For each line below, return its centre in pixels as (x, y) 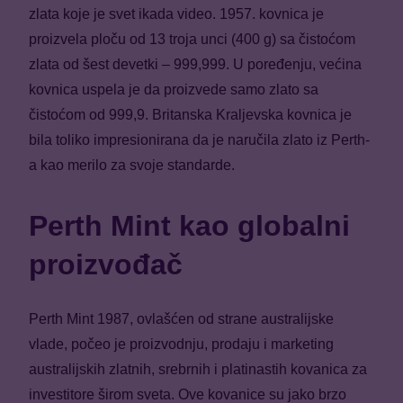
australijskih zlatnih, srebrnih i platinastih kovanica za (198, 370)
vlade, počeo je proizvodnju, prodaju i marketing (181, 345)
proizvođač (106, 264)
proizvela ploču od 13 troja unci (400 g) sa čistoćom (192, 39)
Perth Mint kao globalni (189, 225)
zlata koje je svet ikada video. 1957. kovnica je (176, 13)
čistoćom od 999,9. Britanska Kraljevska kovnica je (190, 114)
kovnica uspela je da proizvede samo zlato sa (174, 89)
